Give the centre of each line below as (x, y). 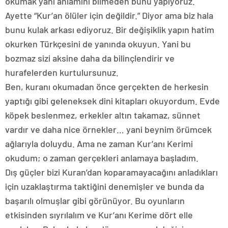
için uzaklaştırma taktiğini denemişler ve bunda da (105, 186)
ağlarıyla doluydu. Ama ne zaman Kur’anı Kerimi (99, 143)
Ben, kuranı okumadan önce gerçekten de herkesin (107, 86)
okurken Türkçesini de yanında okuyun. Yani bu (98, 44)
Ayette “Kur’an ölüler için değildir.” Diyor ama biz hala (109, 15)
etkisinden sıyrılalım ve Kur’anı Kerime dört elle (99, 215)
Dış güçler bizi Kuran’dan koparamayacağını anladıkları (111, 172)
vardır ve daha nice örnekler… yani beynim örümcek (108, 129)
